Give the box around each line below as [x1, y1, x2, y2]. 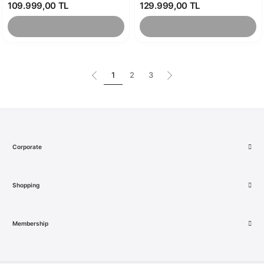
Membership [12, 220, 48, 227]
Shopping [12, 181, 39, 189]
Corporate [12, 143, 42, 150]
